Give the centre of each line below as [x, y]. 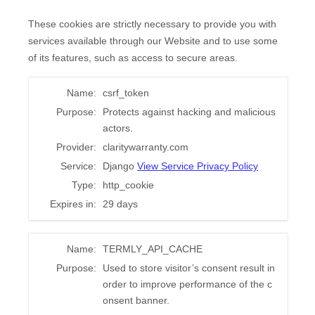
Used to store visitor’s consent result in [189, 268]
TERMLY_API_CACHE [153, 249]
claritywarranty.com [146, 147]
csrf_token [126, 93]
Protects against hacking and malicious [189, 112]
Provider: [76, 147]
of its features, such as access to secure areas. [133, 58]
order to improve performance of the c [187, 284]
